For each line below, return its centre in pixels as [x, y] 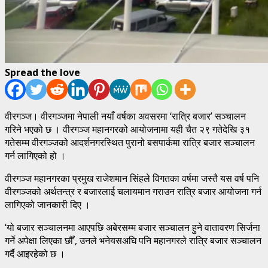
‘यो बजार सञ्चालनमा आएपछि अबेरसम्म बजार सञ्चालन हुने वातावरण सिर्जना [133, 227]
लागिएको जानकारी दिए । [48, 204]
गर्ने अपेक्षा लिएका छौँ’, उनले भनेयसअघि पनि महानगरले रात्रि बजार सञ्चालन [133, 240]
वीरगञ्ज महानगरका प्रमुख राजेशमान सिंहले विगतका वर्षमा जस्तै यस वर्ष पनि [132, 178]
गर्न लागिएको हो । [35, 155]
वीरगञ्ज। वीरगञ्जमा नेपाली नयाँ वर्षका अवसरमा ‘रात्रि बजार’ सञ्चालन [125, 116]
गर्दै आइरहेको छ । [35, 253]
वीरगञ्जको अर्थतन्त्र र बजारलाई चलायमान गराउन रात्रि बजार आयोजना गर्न [133, 191]
